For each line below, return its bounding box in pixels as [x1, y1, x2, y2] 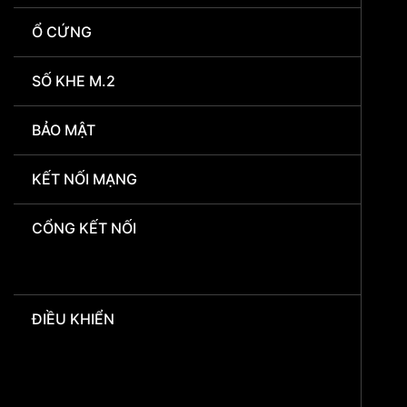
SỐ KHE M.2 [32, 72, 115, 91]
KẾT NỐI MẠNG [32, 170, 137, 189]
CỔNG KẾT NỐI [32, 219, 136, 238]
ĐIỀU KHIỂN [32, 310, 114, 329]
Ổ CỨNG [32, 23, 92, 42]
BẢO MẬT [32, 121, 95, 140]
